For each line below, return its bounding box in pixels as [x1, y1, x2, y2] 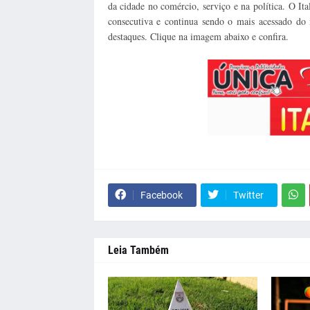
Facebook [140, 189, 183, 201]
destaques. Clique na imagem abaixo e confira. [107, 29, 289, 43]
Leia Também [107, 243, 169, 257]
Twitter [232, 189, 264, 201]
